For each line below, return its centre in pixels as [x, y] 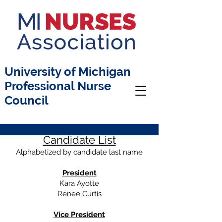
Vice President [79, 215]
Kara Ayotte [79, 183]
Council [27, 100]
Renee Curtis [79, 194]
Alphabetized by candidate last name [79, 152]
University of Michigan [68, 72]
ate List [97, 140]
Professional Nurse [58, 86]
